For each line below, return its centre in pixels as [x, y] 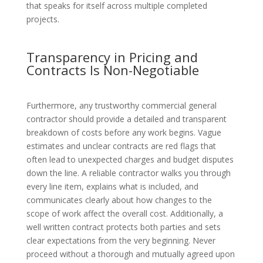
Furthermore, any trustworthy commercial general [121, 106]
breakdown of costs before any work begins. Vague [124, 133]
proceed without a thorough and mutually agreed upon [130, 254]
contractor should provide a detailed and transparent [126, 119]
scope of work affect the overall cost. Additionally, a [124, 214]
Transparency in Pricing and [112, 57]
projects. [43, 19]
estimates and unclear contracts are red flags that [121, 146]
